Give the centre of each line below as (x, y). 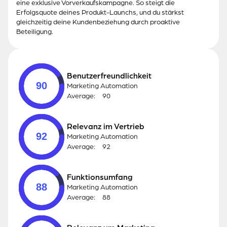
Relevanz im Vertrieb (106, 127)
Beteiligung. (35, 32)
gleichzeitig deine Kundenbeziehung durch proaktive (98, 22)
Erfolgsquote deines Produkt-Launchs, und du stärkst (100, 13)
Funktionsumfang (100, 178)
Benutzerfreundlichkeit (109, 76)
